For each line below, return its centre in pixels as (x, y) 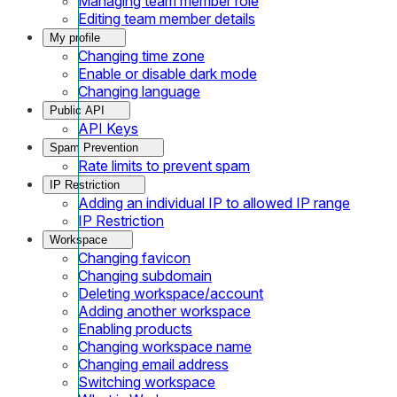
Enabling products (135, 328)
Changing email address (153, 364)
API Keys (108, 128)
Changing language (139, 91)
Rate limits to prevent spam (164, 165)
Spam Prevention (94, 147)
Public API (77, 110)
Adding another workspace (164, 311)
